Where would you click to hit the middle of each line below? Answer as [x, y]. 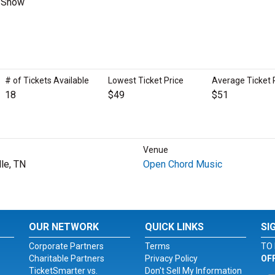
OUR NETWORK [64, 227]
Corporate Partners [67, 246]
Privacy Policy [171, 258]
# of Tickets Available [47, 80]
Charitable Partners [67, 258]
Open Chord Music [182, 164]
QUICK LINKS [174, 227]
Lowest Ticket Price [146, 80]
